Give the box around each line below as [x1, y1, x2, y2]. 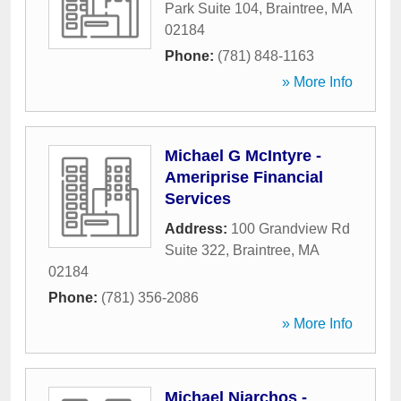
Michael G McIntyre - [165, 147, 321, 165]
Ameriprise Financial [165, 168, 323, 186]
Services [165, 190, 231, 208]
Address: [165, 221, 231, 236]
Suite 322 [165, 243, 226, 258]
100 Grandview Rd [231, 221, 350, 236]
